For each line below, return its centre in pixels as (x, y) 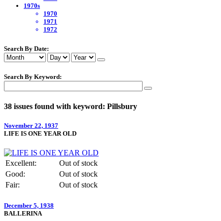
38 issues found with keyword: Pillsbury (71, 106)
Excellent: (21, 163)
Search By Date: (26, 48)
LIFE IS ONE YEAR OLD (40, 134)
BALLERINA (23, 214)
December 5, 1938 (29, 206)
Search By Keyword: (33, 76)
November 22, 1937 (31, 126)
